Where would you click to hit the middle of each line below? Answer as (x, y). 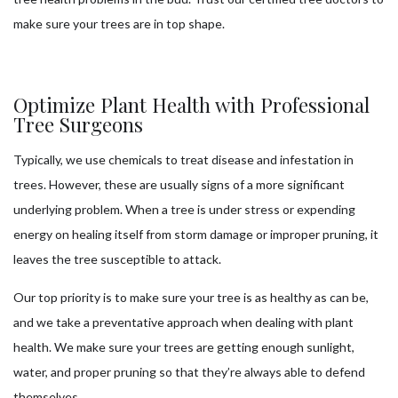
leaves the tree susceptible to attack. (117, 259)
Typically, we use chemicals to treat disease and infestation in (183, 160)
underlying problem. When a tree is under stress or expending (184, 210)
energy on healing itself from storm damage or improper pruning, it (196, 235)
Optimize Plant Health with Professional (191, 105)
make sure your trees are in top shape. (119, 24)
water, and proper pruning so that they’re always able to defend (189, 372)
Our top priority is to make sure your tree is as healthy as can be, (191, 298)
